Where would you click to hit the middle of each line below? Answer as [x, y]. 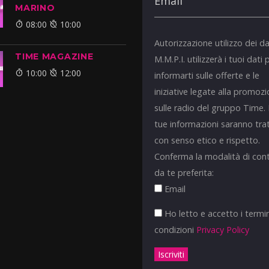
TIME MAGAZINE [54, 56]
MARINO [35, 8]
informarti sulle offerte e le [207, 76]
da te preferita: [184, 173]
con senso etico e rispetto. [207, 141]
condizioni [176, 230]
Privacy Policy [223, 230]
